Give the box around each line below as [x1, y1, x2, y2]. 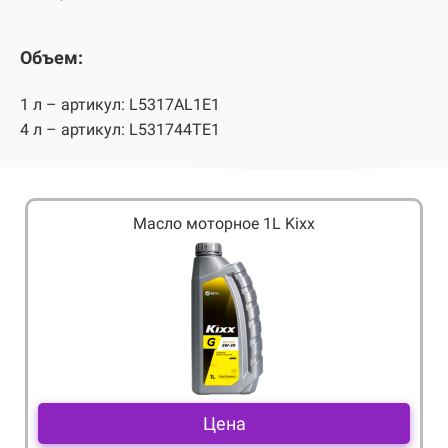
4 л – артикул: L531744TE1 [20, 119, 220, 139]
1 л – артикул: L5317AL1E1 [20, 94, 220, 114]
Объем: [20, 46, 83, 68]
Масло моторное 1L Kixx [133, 213, 315, 233]
